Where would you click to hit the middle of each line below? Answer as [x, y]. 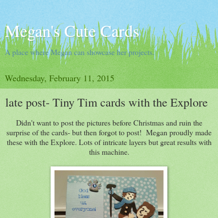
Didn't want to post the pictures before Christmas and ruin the [109, 122]
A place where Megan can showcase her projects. [80, 52]
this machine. [109, 151]
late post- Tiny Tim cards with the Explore [107, 102]
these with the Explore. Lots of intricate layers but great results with [109, 142]
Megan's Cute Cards [72, 31]
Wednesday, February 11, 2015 [60, 78]
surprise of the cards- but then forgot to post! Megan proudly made [109, 132]
